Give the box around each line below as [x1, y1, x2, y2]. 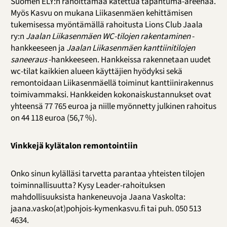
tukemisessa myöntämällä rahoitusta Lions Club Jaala [10, 19, 203, 31]
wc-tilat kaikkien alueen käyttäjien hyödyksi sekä [10, 65, 182, 78]
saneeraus [10, 54, 49, 66]
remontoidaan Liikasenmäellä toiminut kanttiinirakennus [10, 77, 213, 90]
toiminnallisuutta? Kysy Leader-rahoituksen [10, 179, 165, 192]
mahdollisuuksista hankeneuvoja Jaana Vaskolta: [10, 191, 185, 204]
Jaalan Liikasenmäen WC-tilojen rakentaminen [25, 30, 192, 43]
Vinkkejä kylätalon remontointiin [10, 140, 138, 153]
